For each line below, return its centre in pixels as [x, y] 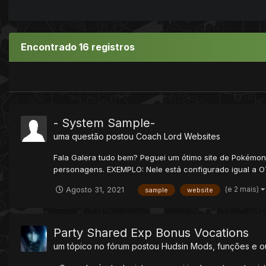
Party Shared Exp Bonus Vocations [151, 232]
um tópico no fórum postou [107, 246]
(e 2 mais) [243, 189]
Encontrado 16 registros [78, 47]
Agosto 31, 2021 [95, 189]
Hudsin [175, 246]
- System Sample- [104, 123]
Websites [202, 136]
